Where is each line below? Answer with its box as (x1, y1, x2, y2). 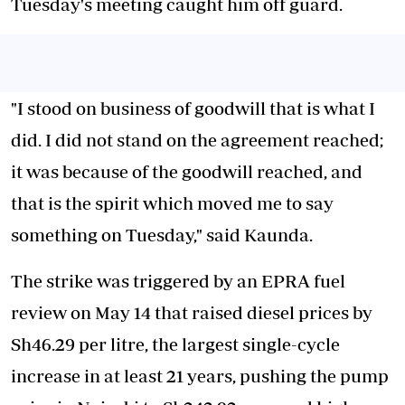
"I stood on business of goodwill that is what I (11, 98, 375, 118)
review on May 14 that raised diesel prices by (11, 302, 372, 323)
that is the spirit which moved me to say (11, 193, 334, 213)
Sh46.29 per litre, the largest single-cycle (11, 334, 340, 354)
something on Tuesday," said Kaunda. (11, 224, 313, 245)
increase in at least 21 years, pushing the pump (11, 365, 389, 386)
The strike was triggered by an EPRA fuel (11, 270, 345, 291)
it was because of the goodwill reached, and (11, 161, 363, 182)
